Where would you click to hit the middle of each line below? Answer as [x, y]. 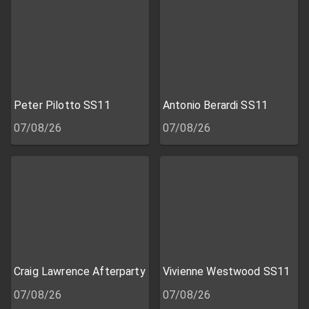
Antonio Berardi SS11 [215, 105]
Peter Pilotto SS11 [62, 105]
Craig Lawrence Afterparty [80, 271]
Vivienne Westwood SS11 [227, 271]
